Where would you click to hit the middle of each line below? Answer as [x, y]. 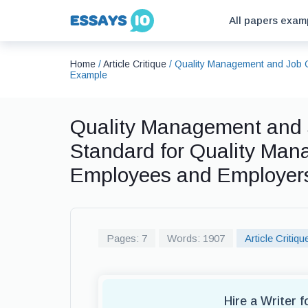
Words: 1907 [196, 238]
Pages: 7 [127, 238]
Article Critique [135, 64]
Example [89, 75]
